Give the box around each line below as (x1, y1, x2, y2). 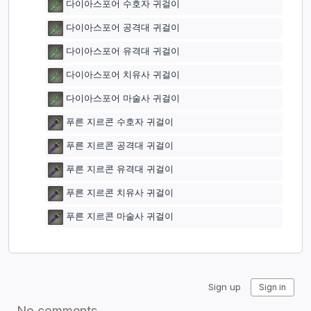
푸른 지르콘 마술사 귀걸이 (66, 211, 174, 221)
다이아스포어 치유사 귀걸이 (66, 69, 180, 80)
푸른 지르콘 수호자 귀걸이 (66, 117, 174, 127)
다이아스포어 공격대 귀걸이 (66, 22, 180, 33)
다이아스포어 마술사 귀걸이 (66, 93, 180, 103)
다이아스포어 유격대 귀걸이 (66, 46, 180, 56)
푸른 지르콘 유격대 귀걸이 (66, 164, 174, 174)
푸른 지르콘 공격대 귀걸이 (66, 140, 174, 151)
